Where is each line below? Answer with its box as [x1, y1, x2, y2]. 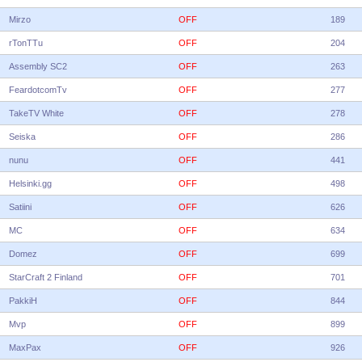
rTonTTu [9, 38, 43, 48]
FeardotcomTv [9, 85, 67, 95]
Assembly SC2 [9, 61, 67, 71]
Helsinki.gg [9, 179, 52, 188]
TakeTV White [9, 108, 64, 118]
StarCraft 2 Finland [9, 272, 82, 282]
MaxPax [9, 343, 41, 352]
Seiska [9, 132, 36, 141]
